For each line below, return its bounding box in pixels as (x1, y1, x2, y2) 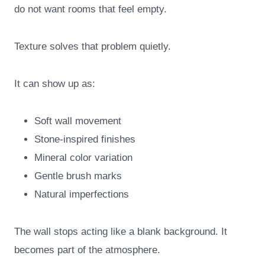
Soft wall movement (34, 115, 121, 127)
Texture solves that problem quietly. (14, 41, 171, 53)
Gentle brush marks (34, 170, 122, 182)
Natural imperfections (34, 189, 129, 201)
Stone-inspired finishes (34, 134, 135, 146)
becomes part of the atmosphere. (14, 244, 160, 256)
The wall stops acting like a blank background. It (14, 226, 227, 238)
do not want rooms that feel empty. (14, 4, 167, 15)
